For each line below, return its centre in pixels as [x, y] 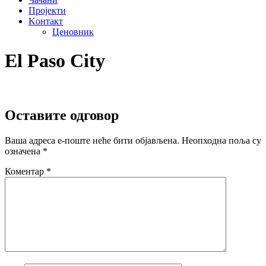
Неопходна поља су [221, 140]
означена [24, 151]
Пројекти [47, 10]
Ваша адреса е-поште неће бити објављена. [92, 140]
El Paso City [55, 61]
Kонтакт [46, 21]
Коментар [26, 171]
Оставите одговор [62, 115]
